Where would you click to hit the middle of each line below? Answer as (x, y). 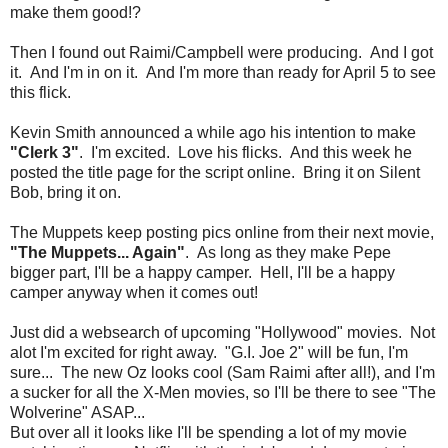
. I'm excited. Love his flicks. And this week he (245, 152)
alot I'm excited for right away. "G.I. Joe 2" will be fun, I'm (209, 352)
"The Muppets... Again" (97, 252)
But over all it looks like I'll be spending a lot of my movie (208, 432)
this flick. (40, 92)
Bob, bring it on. (65, 192)
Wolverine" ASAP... (77, 412)
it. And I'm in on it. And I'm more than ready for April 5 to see (223, 72)
